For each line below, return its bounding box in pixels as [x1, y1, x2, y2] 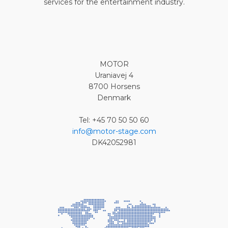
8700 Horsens [88, 81, 140, 91]
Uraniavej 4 [95, 70, 133, 80]
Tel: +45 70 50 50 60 [79, 115, 149, 125]
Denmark [97, 93, 131, 102]
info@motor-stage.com [72, 126, 156, 136]
